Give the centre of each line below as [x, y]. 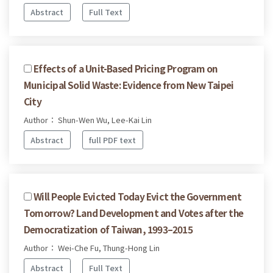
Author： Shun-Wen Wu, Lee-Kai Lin [88, 120]
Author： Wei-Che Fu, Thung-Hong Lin [92, 247]
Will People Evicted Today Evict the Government [138, 196]
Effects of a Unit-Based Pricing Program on [126, 69]
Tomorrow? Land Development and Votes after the [134, 212]
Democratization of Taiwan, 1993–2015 [108, 229]
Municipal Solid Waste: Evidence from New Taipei [129, 85]
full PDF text [113, 140]
